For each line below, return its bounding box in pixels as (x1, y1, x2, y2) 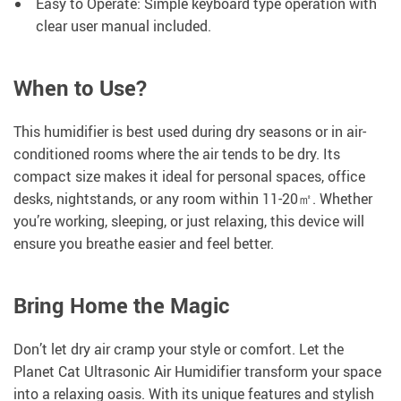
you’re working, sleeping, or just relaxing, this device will (13, 210, 364, 231)
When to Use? (13, 73, 147, 102)
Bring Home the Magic (13, 290, 229, 320)
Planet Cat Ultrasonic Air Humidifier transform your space (13, 361, 381, 381)
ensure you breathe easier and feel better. (13, 233, 274, 253)
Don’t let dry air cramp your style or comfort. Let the (13, 338, 344, 359)
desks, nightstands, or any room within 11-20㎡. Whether (13, 188, 372, 209)
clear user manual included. (36, 15, 211, 36)
